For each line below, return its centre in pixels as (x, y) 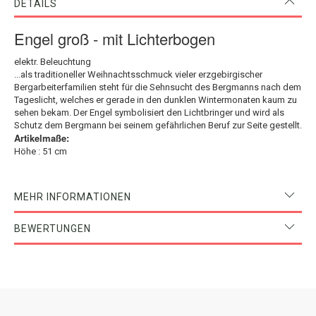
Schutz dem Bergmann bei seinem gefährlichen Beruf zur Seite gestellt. (158, 125)
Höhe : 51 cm (41, 151)
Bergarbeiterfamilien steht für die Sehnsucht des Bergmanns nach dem (158, 87)
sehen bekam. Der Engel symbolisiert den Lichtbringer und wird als (149, 112)
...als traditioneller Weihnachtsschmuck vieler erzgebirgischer (138, 74)
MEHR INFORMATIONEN (73, 196)
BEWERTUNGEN (53, 228)
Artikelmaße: (42, 138)
